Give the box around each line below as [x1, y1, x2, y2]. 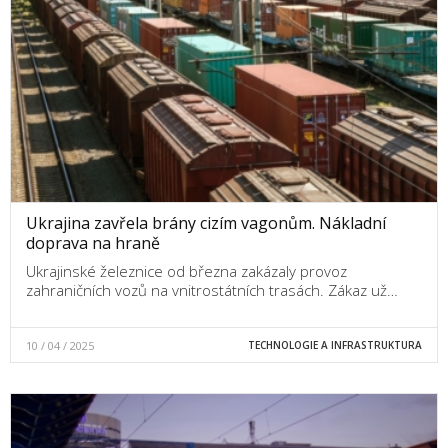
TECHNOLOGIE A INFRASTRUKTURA [247, 337, 422, 352]
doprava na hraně [26, 231, 160, 254]
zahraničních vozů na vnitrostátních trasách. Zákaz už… [26, 279, 398, 300]
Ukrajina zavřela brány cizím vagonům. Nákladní [26, 211, 386, 234]
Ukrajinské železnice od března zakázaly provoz [26, 260, 347, 281]
